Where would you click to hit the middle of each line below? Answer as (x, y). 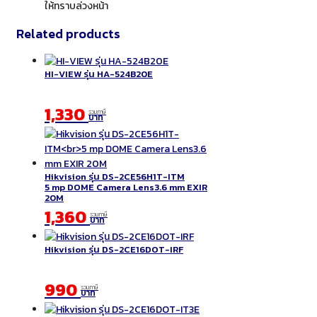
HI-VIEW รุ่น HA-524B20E (99, 74)
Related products (68, 34)
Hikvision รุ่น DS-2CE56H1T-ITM (115, 176)
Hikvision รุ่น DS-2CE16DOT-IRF (114, 249)
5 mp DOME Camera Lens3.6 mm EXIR (126, 187)
